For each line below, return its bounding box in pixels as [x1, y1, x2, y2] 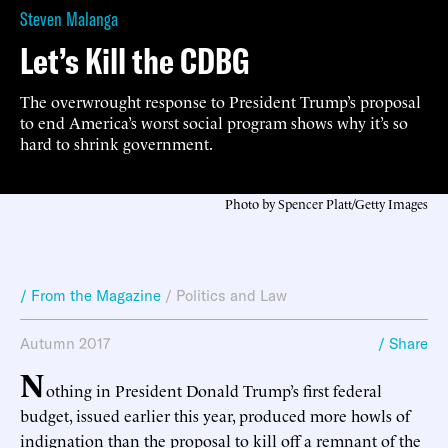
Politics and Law [176, 285, 287, 305]
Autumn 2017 [20, 333, 110, 353]
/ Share [378, 333, 428, 353]
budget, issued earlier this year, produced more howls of [20, 403, 410, 426]
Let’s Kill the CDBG [20, 37, 250, 83]
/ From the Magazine [20, 285, 161, 305]
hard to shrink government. [20, 131, 213, 154]
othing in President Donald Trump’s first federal [46, 378, 382, 401]
